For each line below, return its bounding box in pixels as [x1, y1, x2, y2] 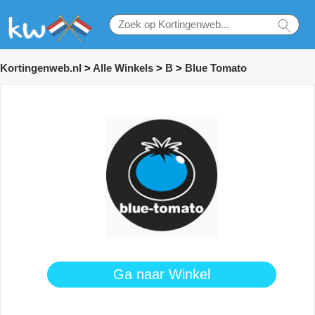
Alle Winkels [93, 62, 153, 75]
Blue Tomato [185, 62, 247, 75]
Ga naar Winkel [113, 266, 211, 282]
